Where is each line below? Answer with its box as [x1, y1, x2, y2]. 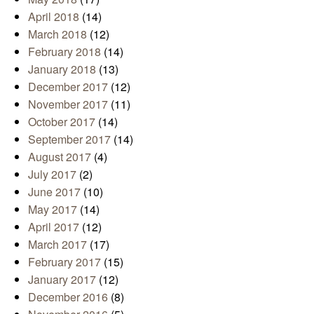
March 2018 [28, 26, 87, 43]
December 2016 [28, 289, 108, 306]
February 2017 [28, 254, 101, 271]
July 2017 [28, 166, 76, 183]
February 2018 [28, 43, 101, 60]
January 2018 [28, 61, 96, 78]
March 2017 [28, 236, 87, 253]
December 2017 [28, 78, 108, 95]
